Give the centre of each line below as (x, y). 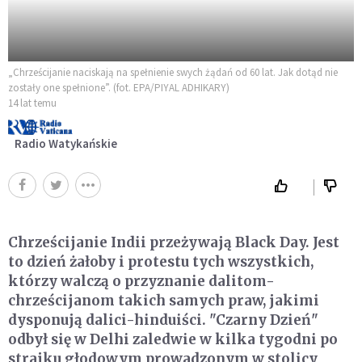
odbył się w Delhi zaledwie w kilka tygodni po (173, 339)
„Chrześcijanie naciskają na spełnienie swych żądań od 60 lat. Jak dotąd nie (173, 72)
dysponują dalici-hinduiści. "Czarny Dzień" (163, 320)
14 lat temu (32, 103)
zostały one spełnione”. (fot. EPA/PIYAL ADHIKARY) (119, 87)
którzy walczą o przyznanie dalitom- (141, 281)
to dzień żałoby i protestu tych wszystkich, (161, 261)
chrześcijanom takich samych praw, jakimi (164, 300)
